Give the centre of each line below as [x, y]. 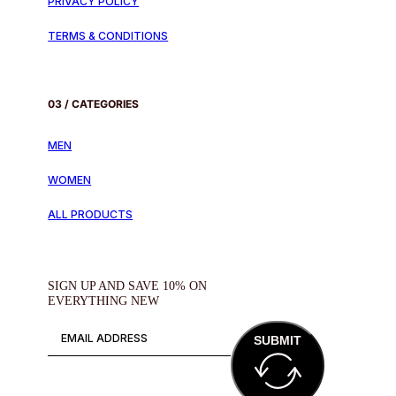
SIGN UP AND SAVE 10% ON [128, 285]
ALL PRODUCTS [91, 215]
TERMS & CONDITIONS [108, 35]
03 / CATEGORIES [94, 103]
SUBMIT [278, 341]
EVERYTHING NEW [104, 300]
